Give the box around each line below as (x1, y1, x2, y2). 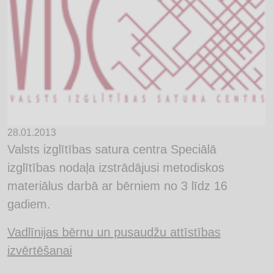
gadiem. (7, 197, 54, 211)
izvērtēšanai (7, 243, 72, 257)
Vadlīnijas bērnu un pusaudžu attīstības (7, 225, 221, 239)
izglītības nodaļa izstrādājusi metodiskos (7, 160, 224, 174)
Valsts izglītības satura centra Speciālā (7, 142, 216, 156)
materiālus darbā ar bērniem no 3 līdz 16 (7, 179, 227, 193)
